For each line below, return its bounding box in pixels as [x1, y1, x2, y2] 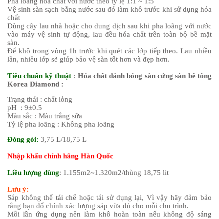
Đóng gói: [7, 135, 39, 143]
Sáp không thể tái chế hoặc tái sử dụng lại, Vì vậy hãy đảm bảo [7, 193, 212, 201]
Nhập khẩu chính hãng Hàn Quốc [7, 152, 113, 160]
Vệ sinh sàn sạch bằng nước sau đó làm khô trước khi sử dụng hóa [7, 5, 212, 13]
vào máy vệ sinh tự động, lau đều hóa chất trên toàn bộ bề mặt [7, 30, 212, 38]
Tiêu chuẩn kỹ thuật [7, 71, 71, 80]
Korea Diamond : [7, 80, 64, 88]
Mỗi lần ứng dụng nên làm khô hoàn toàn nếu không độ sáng [7, 210, 212, 218]
